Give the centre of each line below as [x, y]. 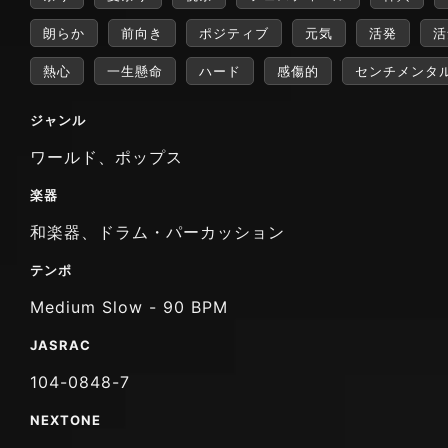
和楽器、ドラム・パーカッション [157, 231]
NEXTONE [65, 419]
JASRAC [60, 344]
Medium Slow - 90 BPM [129, 306]
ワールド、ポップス [106, 156]
